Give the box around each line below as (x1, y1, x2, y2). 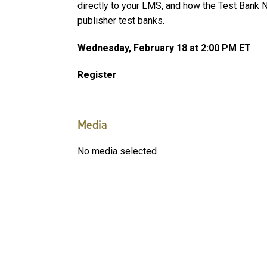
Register (77, 69, 117, 81)
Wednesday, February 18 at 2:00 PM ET (77, 42, 251, 54)
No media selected (77, 145, 157, 157)
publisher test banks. (77, 14, 164, 26)
